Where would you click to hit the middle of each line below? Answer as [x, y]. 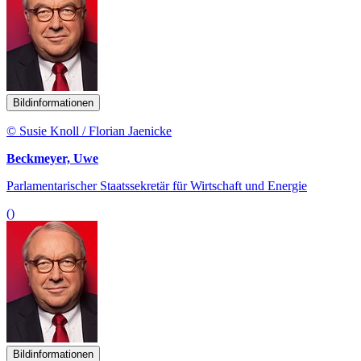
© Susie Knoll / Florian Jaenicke [89, 131]
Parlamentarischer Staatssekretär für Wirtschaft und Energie [157, 186]
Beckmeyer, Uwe [52, 159]
